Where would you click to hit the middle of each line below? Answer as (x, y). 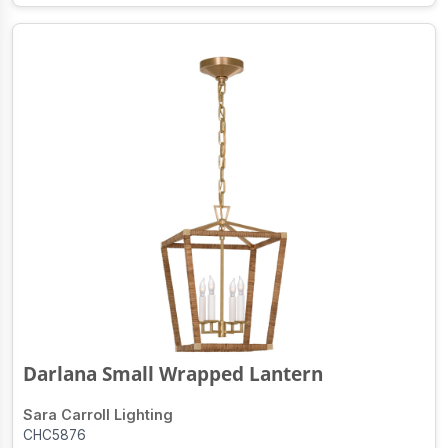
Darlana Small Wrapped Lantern (173, 374)
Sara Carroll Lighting (98, 415)
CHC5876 (54, 435)
